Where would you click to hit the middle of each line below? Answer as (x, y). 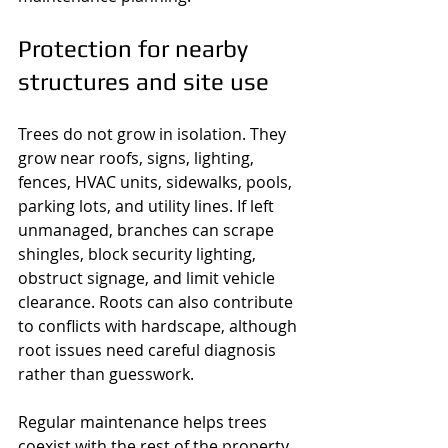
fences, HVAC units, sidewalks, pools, (157, 182)
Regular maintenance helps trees (144, 422)
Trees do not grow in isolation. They (154, 134)
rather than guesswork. (106, 374)
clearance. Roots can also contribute (157, 302)
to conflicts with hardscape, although (159, 326)
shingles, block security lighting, (139, 254)
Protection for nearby (136, 48)
